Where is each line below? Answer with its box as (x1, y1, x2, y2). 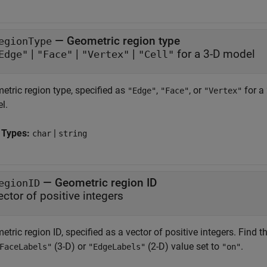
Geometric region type (67, 34, 180, 48)
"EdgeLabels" (88, 242, 145, 252)
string (58, 129, 87, 138)
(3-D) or (52, 241, 88, 252)
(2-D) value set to (145, 241, 222, 252)
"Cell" (138, 49, 174, 60)
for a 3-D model (174, 47, 255, 61)
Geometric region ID (55, 176, 157, 190)
